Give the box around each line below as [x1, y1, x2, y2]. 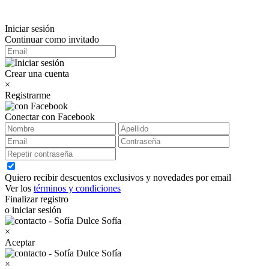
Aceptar [5, 237, 35, 247]
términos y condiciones [34, 183, 121, 193]
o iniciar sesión [5, 205, 61, 215]
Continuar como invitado [5, 34, 99, 44]
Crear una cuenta [5, 68, 69, 79]
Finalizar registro [5, 194, 68, 204]
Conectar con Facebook [5, 112, 95, 122]
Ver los [5, 183, 34, 193]
